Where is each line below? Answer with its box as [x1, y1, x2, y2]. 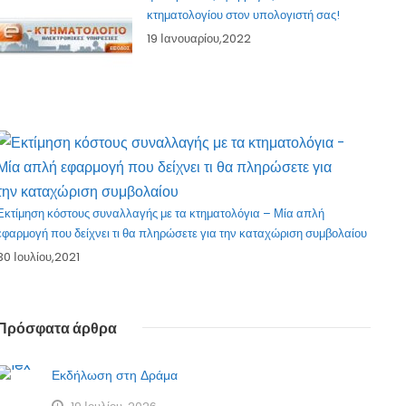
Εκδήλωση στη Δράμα [52, 366, 179, 385]
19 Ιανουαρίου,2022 [147, 30, 252, 48]
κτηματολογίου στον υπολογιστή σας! [147, 6, 341, 24]
